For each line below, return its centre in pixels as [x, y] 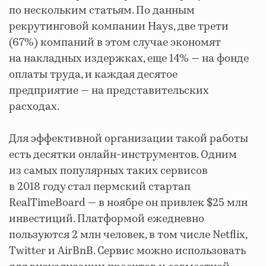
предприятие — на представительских [109, 91]
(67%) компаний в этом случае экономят [115, 42]
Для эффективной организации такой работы [129, 139]
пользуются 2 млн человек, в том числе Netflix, [128, 235]
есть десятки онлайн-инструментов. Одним [123, 155]
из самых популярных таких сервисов [108, 171]
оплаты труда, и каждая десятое [93, 75]
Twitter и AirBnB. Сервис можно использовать [127, 251]
